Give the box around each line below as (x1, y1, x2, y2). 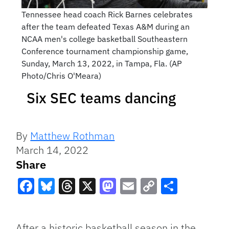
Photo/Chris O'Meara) (21, 71, 101, 81)
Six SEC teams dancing (27, 88, 176, 108)
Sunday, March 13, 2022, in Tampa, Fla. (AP (21, 58, 182, 69)
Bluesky (38, 194, 98, 216)
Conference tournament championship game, (21, 46, 188, 57)
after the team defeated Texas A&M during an (21, 21, 190, 32)
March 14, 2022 (16, 143, 89, 157)
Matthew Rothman (30, 129, 115, 143)
